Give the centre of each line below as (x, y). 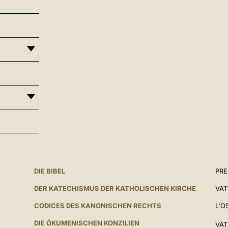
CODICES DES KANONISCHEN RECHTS (97, 206)
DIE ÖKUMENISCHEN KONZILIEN (87, 223)
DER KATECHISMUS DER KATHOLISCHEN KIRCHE (115, 188)
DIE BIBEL (49, 171)
